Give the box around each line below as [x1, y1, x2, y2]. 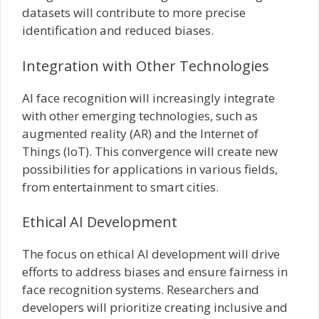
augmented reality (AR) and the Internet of [22, 125, 258, 142]
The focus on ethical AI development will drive [22, 246, 280, 262]
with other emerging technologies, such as [22, 107, 258, 124]
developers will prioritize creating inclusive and [22, 299, 288, 315]
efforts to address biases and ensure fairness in [22, 263, 288, 280]
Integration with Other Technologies [22, 56, 269, 75]
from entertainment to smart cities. [22, 178, 219, 195]
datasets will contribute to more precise [22, 4, 246, 21]
